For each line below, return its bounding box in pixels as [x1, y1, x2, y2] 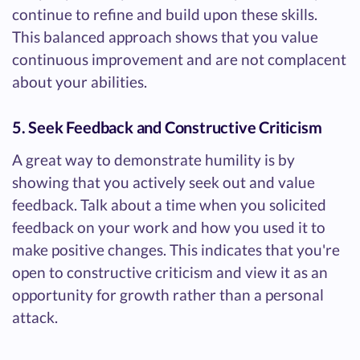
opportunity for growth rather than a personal [12, 284, 324, 304]
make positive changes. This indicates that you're [12, 239, 340, 259]
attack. [12, 307, 58, 326]
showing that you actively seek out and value [12, 172, 315, 191]
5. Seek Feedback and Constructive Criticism [12, 117, 322, 137]
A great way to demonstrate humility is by [12, 149, 295, 169]
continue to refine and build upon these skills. [12, 4, 317, 23]
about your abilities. [12, 72, 147, 91]
